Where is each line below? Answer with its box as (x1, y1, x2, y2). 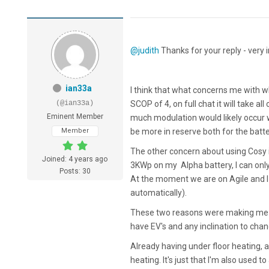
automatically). (130, 188, 187, 198)
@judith (130, 46, 159, 56)
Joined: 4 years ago (42, 155, 108, 164)
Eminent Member (46, 112, 103, 121)
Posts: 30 (59, 167, 91, 176)
